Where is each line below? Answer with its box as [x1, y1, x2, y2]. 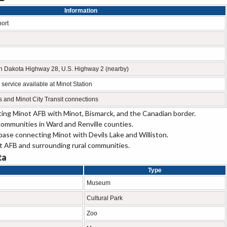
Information [64, 7, 97, 14]
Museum [87, 179, 110, 186]
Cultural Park [87, 195, 123, 202]
